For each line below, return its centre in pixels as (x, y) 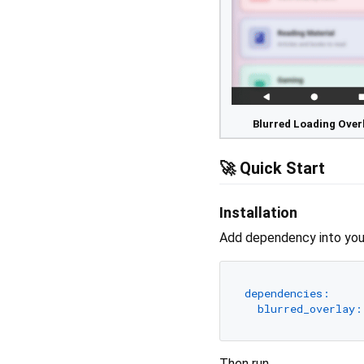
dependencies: (287, 293)
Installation (258, 213)
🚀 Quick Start (272, 169)
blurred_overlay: (310, 308)
